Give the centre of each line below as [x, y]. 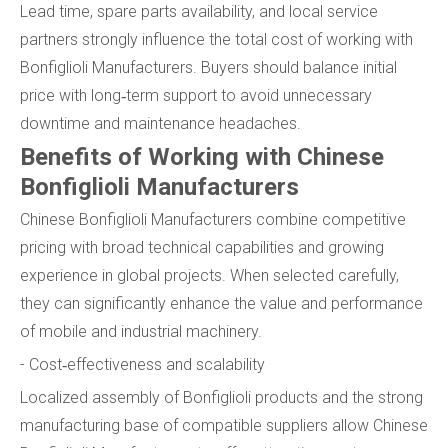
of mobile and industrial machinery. [141, 331]
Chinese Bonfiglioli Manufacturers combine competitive [213, 219]
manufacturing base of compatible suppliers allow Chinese [224, 425]
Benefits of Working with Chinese [202, 156]
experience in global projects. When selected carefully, [209, 275]
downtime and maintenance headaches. [160, 123]
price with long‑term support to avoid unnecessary [196, 95]
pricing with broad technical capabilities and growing [202, 247]
